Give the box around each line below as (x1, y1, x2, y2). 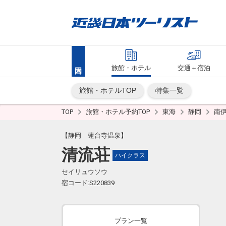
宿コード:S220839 (62, 179, 115, 187)
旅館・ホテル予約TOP (86, 108, 151, 116)
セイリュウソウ (62, 168, 107, 176)
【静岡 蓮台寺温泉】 (62, 132, 127, 139)
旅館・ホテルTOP (79, 86, 136, 94)
